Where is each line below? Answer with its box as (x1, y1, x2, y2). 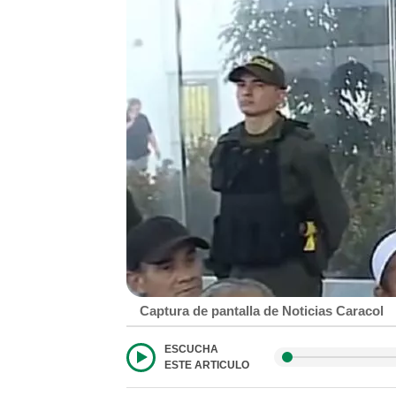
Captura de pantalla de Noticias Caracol (140, 303, 384, 318)
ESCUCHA (164, 343, 218, 355)
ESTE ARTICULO (164, 359, 249, 371)
